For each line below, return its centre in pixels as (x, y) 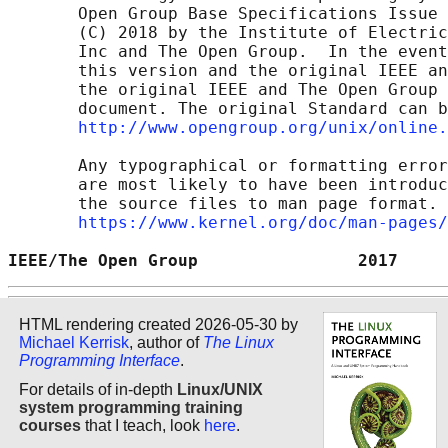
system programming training (131, 407)
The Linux (238, 342)
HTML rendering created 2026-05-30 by (158, 324)
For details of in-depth (98, 389)
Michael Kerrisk (74, 342)
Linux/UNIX (220, 389)
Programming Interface (99, 360)
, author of (166, 342)
